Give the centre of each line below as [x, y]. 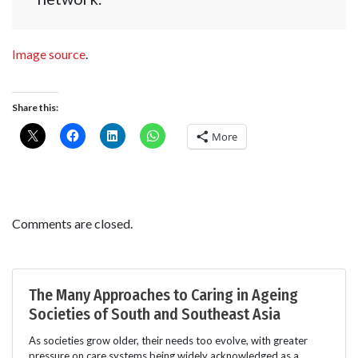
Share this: [35, 108]
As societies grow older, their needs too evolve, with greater [168, 341]
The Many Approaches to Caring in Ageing [163, 295]
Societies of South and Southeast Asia [155, 314]
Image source [49, 54]
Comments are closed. [72, 224]
